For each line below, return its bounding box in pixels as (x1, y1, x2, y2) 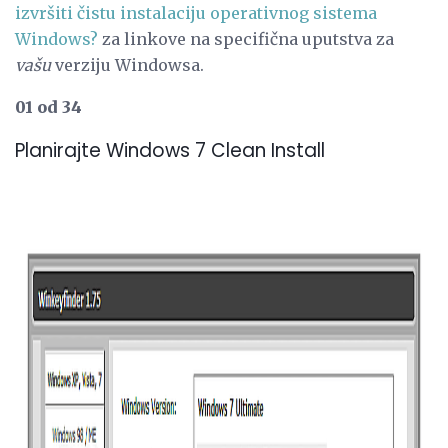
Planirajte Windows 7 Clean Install (15, 137, 325, 165)
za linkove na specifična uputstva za (98, 28, 394, 49)
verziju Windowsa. (51, 54, 204, 75)
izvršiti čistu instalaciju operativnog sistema (15, 2, 377, 23)
